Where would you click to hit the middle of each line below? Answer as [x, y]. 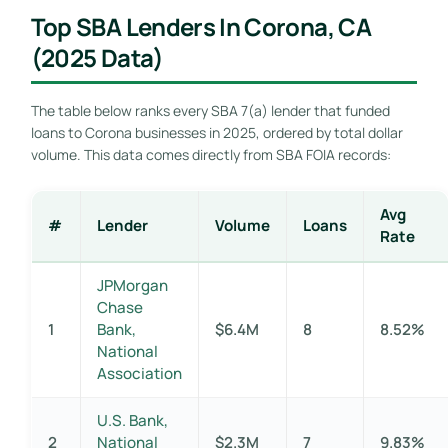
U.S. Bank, [132, 420]
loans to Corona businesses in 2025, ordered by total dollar [216, 132]
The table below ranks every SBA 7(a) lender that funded [210, 110]
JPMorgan [132, 285]
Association [139, 373]
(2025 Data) [97, 57]
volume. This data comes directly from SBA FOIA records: [210, 154]
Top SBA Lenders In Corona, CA [200, 26]
